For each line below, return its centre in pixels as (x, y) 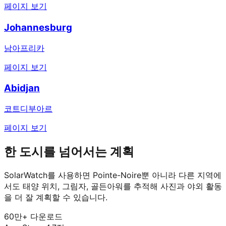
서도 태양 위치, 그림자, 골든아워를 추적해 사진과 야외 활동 (113, 186)
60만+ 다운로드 (33, 216)
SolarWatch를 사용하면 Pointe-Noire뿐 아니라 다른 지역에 (113, 175)
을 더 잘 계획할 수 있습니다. (56, 197)
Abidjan (22, 88)
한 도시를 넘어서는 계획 (69, 151)
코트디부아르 (28, 109)
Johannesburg (38, 27)
